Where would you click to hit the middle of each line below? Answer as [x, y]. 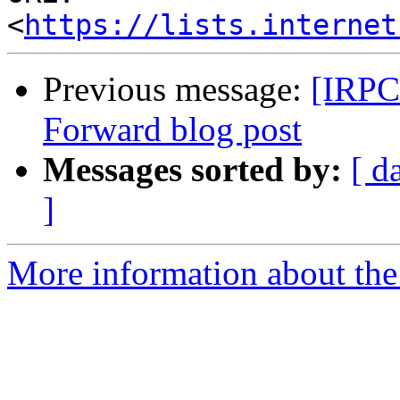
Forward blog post [172, 129]
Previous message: [177, 89]
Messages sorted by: [192, 170]
